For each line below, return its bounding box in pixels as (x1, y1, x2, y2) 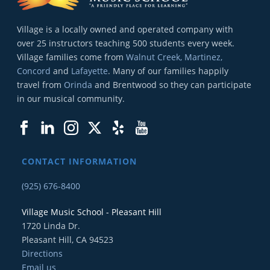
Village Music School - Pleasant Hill (21, 206, 162, 218)
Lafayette (71, 65, 108, 77)
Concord (17, 65, 51, 77)
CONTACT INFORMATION (21, 155, 137, 168)
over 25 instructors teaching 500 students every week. (17, 37, 235, 49)
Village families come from (17, 51, 127, 63)
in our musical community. (17, 93, 125, 105)
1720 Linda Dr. (21, 220, 80, 232)
